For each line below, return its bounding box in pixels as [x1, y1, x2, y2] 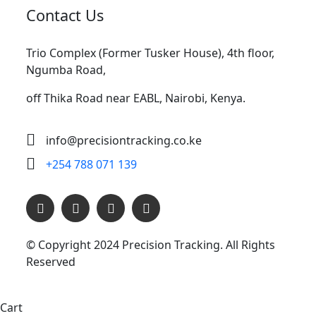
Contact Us [26, 5, 104, 25]
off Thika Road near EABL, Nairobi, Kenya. [26, 90, 245, 106]
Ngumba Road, [26, 62, 106, 78]
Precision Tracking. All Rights [122, 237, 275, 253]
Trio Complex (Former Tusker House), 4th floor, [26, 45, 274, 61]
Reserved [26, 254, 75, 269]
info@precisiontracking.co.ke [46, 133, 202, 148]
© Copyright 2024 [26, 237, 122, 253]
